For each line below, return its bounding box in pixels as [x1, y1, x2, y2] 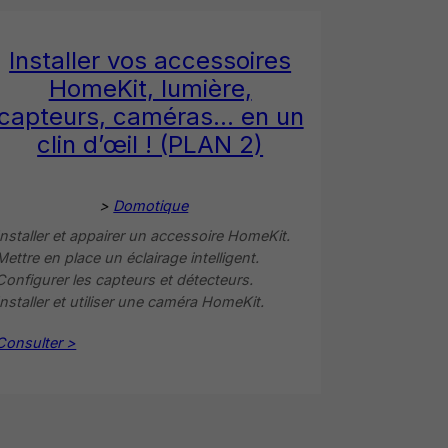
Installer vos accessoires [9, 45, 292, 75]
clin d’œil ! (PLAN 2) [37, 129, 264, 159]
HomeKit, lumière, [48, 73, 252, 103]
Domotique [113, 196, 189, 214]
